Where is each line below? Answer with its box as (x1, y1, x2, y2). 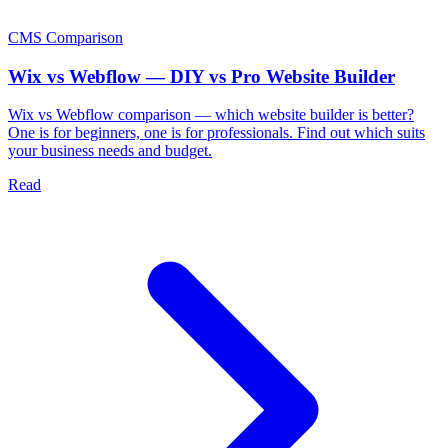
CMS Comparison (8, 29, 123, 46)
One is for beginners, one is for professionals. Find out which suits (8, 124, 425, 142)
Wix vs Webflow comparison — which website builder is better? (8, 106, 414, 124)
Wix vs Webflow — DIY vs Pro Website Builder (8, 65, 395, 87)
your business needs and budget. (8, 142, 212, 160)
